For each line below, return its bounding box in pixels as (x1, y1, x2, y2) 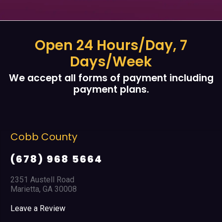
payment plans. (73, 82, 149, 96)
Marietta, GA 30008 (10, 184, 77, 194)
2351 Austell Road (10, 174, 74, 184)
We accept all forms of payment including (8, 71, 214, 85)
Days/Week (70, 52, 152, 71)
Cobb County (10, 129, 77, 144)
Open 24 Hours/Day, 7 (35, 35, 187, 55)
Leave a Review (10, 203, 65, 213)
